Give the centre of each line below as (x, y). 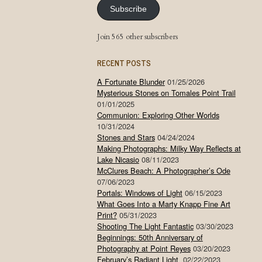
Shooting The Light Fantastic (145, 226)
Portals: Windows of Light (139, 193)
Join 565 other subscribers (137, 37)
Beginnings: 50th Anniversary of (150, 237)
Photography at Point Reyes (144, 249)
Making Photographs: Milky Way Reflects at (169, 149)
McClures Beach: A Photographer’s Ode (163, 171)
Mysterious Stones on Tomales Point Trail (166, 93)
